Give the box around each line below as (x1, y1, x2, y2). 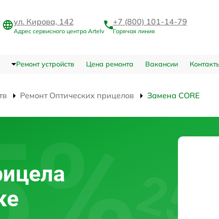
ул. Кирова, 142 (13, 16, 74, 26)
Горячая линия (112, 27, 155, 35)
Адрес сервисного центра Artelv (13, 27, 104, 35)
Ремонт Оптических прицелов (20, 90, 134, 101)
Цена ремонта (86, 60, 133, 69)
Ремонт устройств (16, 60, 74, 69)
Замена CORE (147, 90, 199, 101)
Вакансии (145, 60, 178, 69)
